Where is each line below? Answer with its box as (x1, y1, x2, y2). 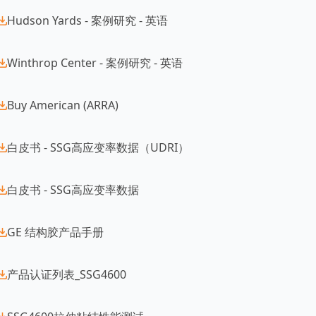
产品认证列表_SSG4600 (6, 266, 126, 282)
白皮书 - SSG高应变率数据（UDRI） (6, 139, 189, 155)
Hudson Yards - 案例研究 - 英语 (6, 12, 168, 28)
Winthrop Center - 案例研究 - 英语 (6, 54, 183, 71)
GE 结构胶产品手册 (6, 224, 104, 240)
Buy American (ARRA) (6, 97, 119, 113)
